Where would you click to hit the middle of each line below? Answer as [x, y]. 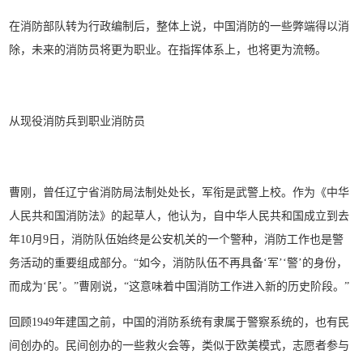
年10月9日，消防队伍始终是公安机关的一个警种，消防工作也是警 [177, 239]
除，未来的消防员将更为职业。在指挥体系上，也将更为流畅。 [168, 49]
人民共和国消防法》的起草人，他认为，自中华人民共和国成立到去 [179, 216]
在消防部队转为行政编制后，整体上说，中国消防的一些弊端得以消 [179, 26]
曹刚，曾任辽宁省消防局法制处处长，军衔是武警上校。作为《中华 [179, 192]
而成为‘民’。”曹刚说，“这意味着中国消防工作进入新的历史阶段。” [179, 286]
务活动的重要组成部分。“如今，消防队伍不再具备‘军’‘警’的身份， [179, 263]
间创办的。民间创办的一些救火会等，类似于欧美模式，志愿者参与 [179, 345]
